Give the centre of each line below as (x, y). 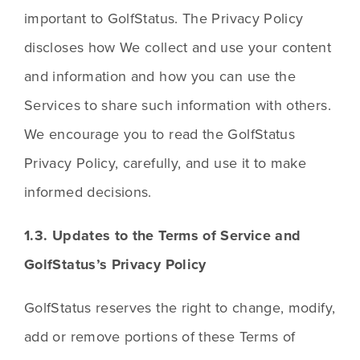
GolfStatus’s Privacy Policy (115, 265)
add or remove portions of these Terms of (160, 337)
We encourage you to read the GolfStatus (160, 134)
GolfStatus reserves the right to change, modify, (180, 308)
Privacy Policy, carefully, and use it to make (166, 163)
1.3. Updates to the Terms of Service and (163, 236)
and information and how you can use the (160, 76)
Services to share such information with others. (178, 105)
